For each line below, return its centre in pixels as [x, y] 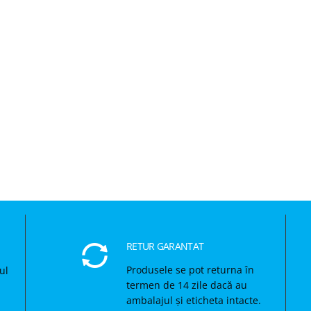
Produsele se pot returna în [191, 269]
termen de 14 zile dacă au [187, 285]
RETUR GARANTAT [165, 246]
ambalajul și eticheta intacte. [194, 300]
